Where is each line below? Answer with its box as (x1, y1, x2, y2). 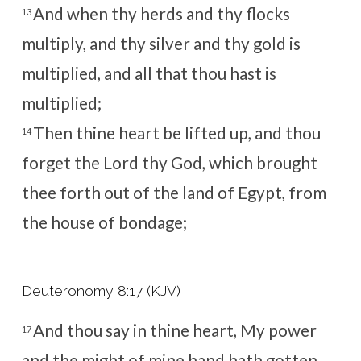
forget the (21, 152, 103, 172)
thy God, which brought (138, 152, 317, 172)
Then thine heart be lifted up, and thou (32, 122, 321, 143)
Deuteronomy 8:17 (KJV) (21, 282, 180, 300)
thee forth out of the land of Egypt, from (21, 182, 326, 202)
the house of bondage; (21, 212, 187, 232)
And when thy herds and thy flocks (32, 3, 290, 23)
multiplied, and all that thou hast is (21, 63, 276, 83)
